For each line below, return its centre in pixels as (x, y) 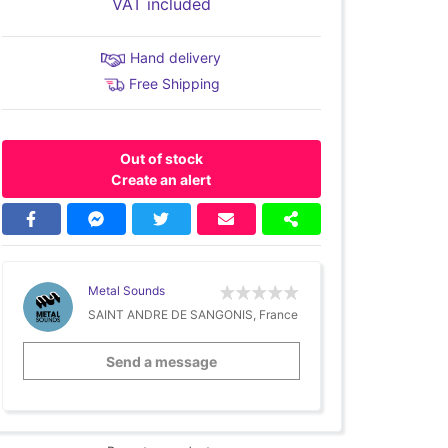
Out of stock (161, 159)
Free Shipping (175, 83)
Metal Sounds (126, 291)
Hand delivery (176, 57)
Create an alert (161, 180)
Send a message (161, 361)
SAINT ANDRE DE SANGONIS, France (192, 315)
